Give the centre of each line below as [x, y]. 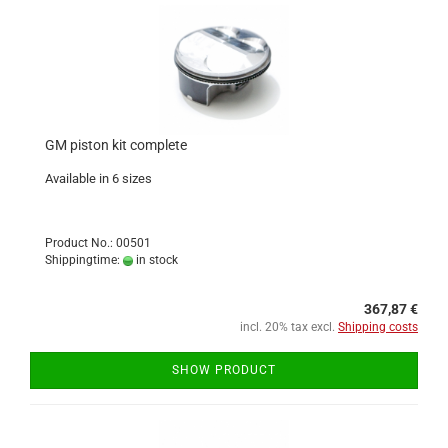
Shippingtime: [84, 260]
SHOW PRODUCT [224, 370]
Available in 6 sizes [98, 178]
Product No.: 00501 [98, 243]
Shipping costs [378, 327]
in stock [155, 260]
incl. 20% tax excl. [289, 327]
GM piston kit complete [116, 145]
